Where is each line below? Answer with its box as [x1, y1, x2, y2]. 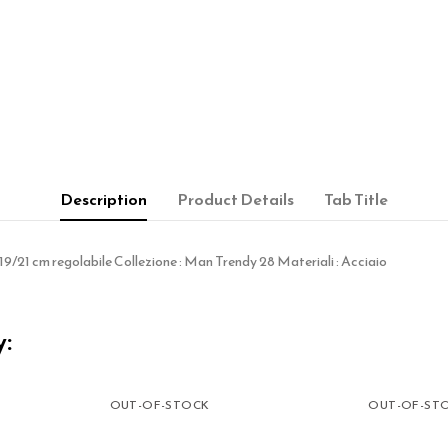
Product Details [177, 186, 294, 211]
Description [60, 186, 147, 211]
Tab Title [324, 186, 388, 211]
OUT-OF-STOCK [109, 395, 210, 414]
